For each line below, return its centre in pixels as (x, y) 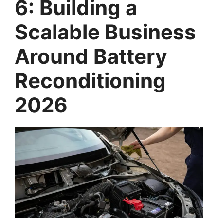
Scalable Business (105, 32)
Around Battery (91, 56)
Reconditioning (90, 80)
